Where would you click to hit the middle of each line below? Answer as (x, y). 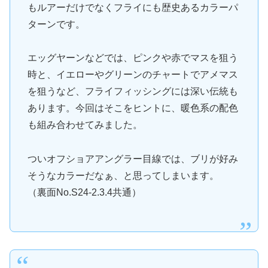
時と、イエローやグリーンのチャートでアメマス (133, 75)
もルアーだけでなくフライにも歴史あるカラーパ (133, 7)
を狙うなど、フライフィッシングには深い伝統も (133, 92)
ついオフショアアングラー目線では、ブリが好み (133, 159)
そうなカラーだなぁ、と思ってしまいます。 (123, 176)
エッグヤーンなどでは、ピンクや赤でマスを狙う (133, 58)
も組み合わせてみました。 (85, 125)
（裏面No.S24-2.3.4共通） (84, 193)
